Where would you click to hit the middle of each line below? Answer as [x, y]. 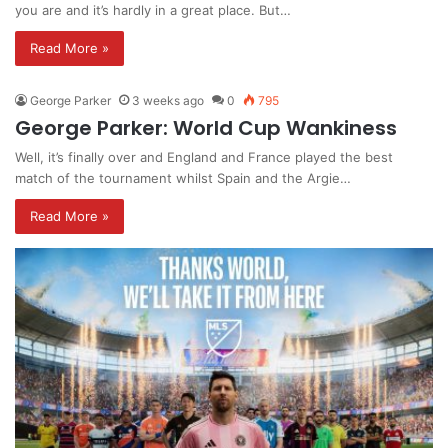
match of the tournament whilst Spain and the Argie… [183, 178]
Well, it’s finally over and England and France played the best [204, 157]
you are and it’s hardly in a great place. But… [153, 10]
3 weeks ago [168, 101]
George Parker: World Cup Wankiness [206, 128]
